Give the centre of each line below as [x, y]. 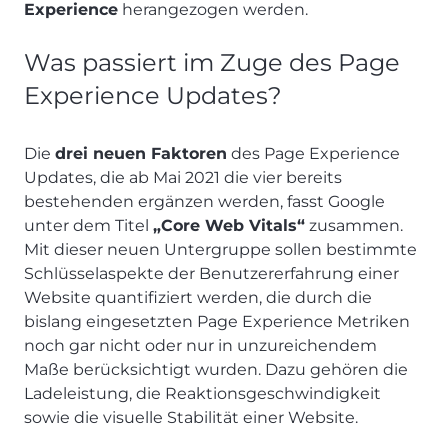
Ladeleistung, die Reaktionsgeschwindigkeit [202, 393]
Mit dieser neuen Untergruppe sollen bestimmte [220, 249]
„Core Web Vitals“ [229, 225]
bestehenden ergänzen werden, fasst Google [204, 201]
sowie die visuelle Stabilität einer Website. [193, 417]
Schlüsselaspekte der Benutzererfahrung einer [211, 273]
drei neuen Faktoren [141, 153]
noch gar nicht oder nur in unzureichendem [200, 345]
